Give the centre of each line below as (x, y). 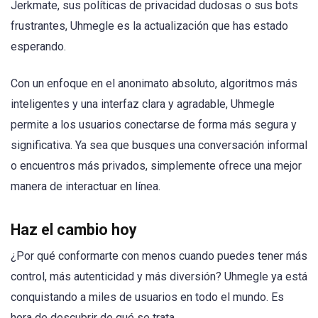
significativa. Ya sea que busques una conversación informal (159, 146)
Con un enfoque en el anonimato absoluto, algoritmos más (154, 84)
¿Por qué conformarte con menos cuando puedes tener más (159, 256)
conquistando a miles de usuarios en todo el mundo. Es (147, 297)
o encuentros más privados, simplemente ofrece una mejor (156, 166)
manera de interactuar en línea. (86, 187)
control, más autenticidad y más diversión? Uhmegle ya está (159, 276)
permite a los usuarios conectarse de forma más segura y (154, 125)
